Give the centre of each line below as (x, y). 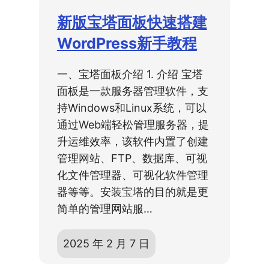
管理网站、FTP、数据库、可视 (132, 158)
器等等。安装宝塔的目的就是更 (132, 192)
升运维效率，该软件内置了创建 (132, 141)
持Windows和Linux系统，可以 (131, 107)
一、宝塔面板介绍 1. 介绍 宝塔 (130, 74)
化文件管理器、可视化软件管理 (132, 175)
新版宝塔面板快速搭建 (132, 22)
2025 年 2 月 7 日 (106, 243)
